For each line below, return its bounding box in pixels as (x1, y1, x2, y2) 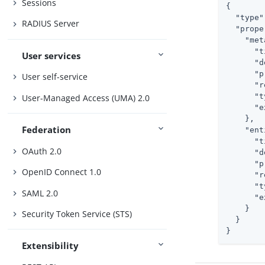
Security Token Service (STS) (22, 208, 132, 220)
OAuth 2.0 (22, 145, 62, 157)
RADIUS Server (22, 18, 80, 30)
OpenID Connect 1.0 (22, 166, 102, 178)
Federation (22, 124, 72, 136)
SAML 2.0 (22, 187, 59, 199)
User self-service (22, 71, 88, 83)
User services (22, 49, 81, 62)
